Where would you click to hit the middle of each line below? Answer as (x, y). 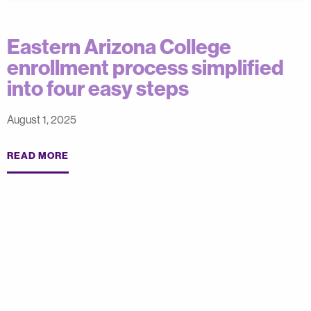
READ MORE (38, 155)
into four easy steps (98, 88)
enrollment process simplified (145, 67)
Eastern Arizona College (119, 47)
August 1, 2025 (42, 119)
